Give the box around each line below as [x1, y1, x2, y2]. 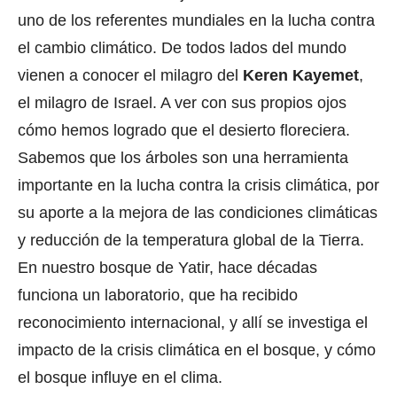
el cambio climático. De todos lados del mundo [18, 39, 346, 58]
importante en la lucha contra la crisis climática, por [18, 176, 379, 195]
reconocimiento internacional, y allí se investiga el [18, 314, 368, 332]
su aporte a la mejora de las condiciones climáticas [18, 204, 378, 222]
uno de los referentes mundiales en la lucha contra [18, 12, 375, 30]
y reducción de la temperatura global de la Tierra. [18, 231, 364, 250]
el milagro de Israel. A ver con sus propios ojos [18, 94, 346, 113]
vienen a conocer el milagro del [18, 66, 243, 85]
